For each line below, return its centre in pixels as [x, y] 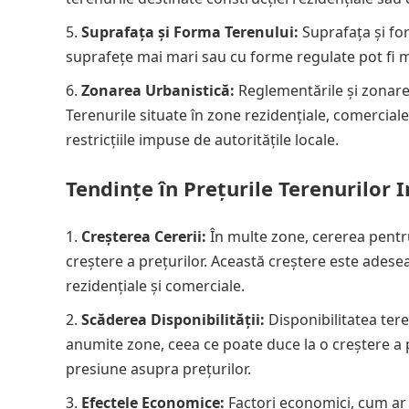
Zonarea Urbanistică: [158, 90]
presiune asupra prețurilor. [158, 369]
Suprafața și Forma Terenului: [190, 32]
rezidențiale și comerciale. [155, 286]
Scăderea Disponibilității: [173, 320]
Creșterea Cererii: [144, 236]
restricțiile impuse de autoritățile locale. [202, 140]
